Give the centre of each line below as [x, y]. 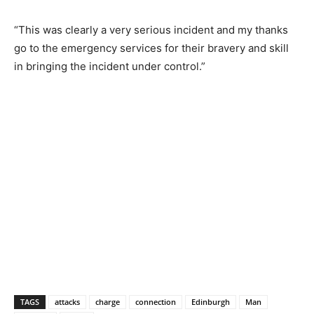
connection [156, 301]
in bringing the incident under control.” [110, 66]
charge [108, 301]
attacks [67, 301]
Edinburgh [211, 301]
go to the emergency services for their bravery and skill [151, 48]
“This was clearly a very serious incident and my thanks [151, 29]
